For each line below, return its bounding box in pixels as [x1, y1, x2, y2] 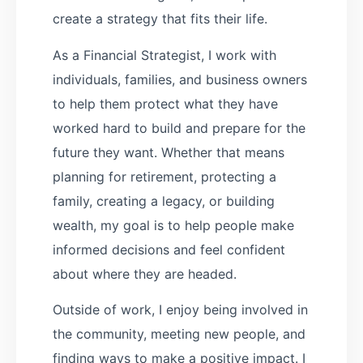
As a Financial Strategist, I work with [53, 46, 276, 63]
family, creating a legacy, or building [53, 192, 275, 209]
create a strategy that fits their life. [53, 11, 267, 28]
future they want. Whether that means [53, 143, 284, 160]
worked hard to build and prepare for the [53, 119, 305, 136]
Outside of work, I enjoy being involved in [53, 301, 308, 318]
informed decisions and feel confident [53, 241, 285, 258]
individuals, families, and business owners [53, 70, 307, 88]
